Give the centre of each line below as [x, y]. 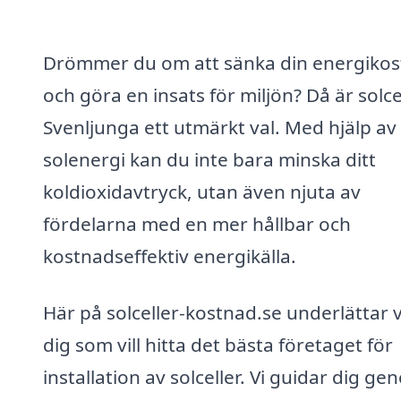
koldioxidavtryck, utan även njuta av [202, 191]
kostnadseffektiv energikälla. [170, 256]
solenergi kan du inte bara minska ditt [209, 159]
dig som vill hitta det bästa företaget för [218, 345]
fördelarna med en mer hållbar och [197, 223]
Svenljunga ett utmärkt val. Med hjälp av [220, 127]
